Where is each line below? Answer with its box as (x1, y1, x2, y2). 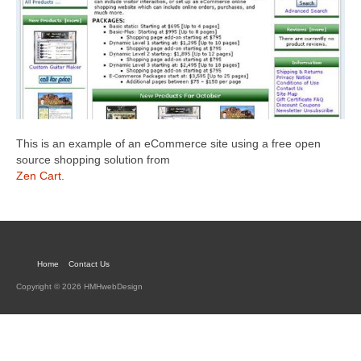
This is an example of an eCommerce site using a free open (16, 137, 321, 151)
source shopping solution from (16, 153, 170, 167)
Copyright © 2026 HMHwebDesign (16, 282, 143, 292)
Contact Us (68, 259, 110, 269)
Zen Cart (16, 169, 61, 183)
